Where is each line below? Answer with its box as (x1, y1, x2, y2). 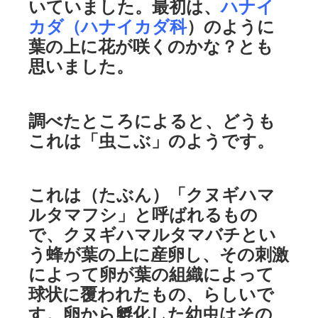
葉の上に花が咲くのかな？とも (28, 35, 273, 57)
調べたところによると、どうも (28, 109, 275, 131)
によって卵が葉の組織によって (28, 263, 274, 285)
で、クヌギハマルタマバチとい (28, 224, 276, 246)
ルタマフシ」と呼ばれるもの (28, 204, 258, 226)
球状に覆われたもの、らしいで (28, 283, 274, 305)
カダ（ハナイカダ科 (28, 15, 187, 37)
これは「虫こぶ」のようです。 (28, 129, 274, 151)
